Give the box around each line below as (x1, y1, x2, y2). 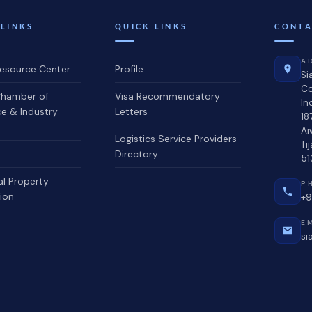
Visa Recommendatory (115, 89, 221, 102)
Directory (115, 147, 159, 160)
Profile (115, 62, 144, 75)
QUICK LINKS (115, 21, 188, 31)
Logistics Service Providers (115, 132, 237, 145)
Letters (115, 104, 148, 118)
